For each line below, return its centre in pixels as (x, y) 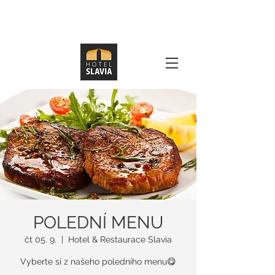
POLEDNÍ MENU (98, 223)
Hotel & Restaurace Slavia (120, 239)
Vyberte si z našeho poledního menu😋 (98, 261)
